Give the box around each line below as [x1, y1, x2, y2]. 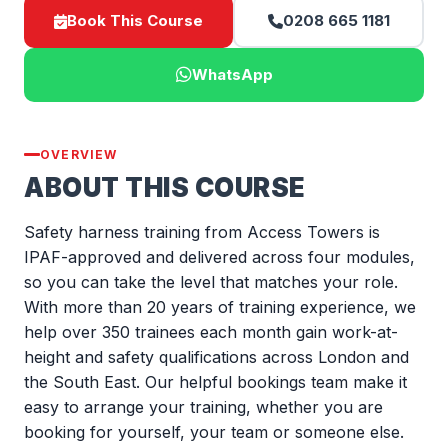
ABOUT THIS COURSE [24, 172, 306, 203]
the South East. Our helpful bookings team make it [24, 372, 407, 392]
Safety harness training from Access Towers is [24, 222, 380, 242]
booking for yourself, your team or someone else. [24, 422, 404, 442]
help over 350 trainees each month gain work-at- [24, 322, 398, 342]
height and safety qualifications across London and [24, 347, 409, 367]
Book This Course [67, 11, 203, 30]
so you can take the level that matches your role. [24, 272, 398, 292]
